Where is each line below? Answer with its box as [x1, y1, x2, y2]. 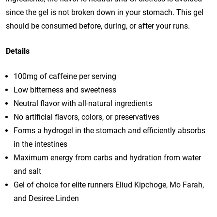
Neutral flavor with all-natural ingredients [14, 99, 152, 108]
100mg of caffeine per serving [14, 72, 116, 81]
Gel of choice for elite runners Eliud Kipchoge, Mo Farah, [14, 180, 204, 190]
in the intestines [14, 139, 67, 149]
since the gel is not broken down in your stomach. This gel [6, 8, 203, 17]
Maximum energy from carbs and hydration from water [14, 153, 201, 163]
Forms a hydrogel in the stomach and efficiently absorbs [14, 126, 205, 136]
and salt [14, 167, 41, 176]
